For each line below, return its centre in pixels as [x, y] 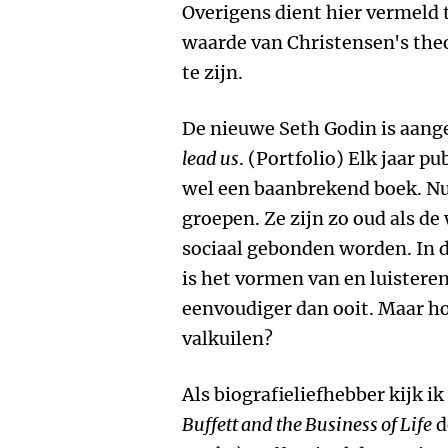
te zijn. [212, 72]
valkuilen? [227, 338]
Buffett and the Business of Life [307, 424]
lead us [210, 158]
